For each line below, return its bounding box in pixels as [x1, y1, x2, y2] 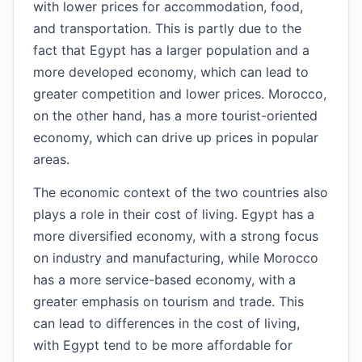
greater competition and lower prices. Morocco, [33, 86, 326, 102]
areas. [33, 151, 69, 167]
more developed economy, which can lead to [33, 64, 309, 80]
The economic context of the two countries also [33, 184, 328, 200]
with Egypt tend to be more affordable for [33, 337, 293, 353]
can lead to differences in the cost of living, [33, 315, 300, 331]
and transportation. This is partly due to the [33, 20, 301, 36]
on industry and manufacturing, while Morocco [33, 250, 318, 266]
